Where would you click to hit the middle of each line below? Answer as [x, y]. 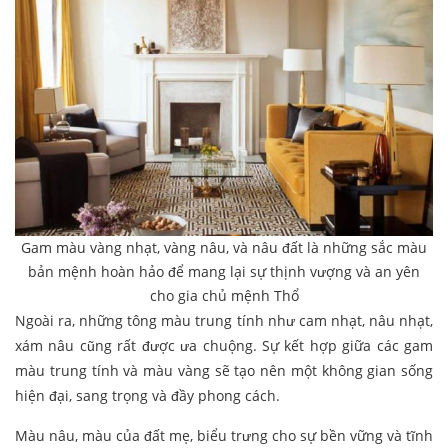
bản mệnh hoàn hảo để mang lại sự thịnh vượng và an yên [224, 272]
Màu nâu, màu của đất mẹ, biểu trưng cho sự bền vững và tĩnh [224, 436]
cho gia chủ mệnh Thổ [224, 296]
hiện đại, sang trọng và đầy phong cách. [147, 396]
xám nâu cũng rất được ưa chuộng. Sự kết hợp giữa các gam [224, 346]
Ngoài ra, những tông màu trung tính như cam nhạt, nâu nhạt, [224, 321]
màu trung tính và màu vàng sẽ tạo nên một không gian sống [224, 371]
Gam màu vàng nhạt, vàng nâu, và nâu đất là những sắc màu [224, 248]
